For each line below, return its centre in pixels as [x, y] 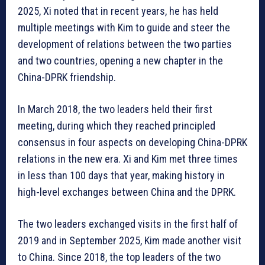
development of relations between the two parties [125, 44]
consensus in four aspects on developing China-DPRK [132, 143]
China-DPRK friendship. [67, 77]
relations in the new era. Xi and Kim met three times [128, 159]
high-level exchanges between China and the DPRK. [127, 192]
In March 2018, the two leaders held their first [115, 109]
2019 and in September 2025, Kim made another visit [130, 241]
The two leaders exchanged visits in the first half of [128, 224]
